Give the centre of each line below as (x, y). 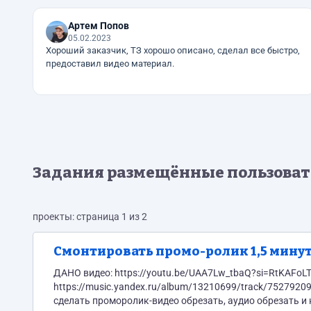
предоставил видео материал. (110, 64)
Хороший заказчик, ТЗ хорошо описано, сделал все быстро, (173, 50)
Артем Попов (99, 26)
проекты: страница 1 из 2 (90, 217)
